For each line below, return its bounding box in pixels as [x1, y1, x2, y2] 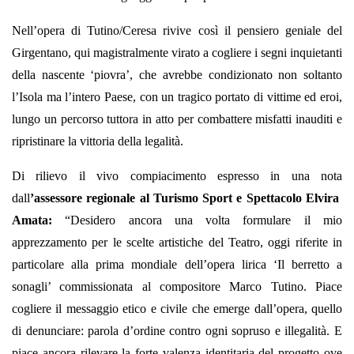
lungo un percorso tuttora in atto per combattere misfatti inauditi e [12, 112, 342, 126]
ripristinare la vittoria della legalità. [12, 134, 183, 149]
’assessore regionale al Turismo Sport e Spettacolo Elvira [30, 191, 342, 205]
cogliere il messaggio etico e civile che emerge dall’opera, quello [12, 302, 342, 316]
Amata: [12, 213, 66, 228]
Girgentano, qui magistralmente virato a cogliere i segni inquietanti [12, 46, 342, 60]
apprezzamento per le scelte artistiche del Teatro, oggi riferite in [12, 235, 342, 250]
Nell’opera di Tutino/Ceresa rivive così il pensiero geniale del [12, 24, 342, 38]
